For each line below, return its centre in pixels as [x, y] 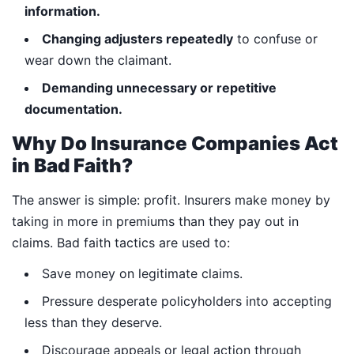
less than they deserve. [93, 323]
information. [62, 11]
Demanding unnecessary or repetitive [159, 87]
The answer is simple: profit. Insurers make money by [171, 200]
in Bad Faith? [72, 165]
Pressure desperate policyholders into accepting [187, 301]
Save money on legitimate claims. [142, 274]
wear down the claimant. [98, 60]
